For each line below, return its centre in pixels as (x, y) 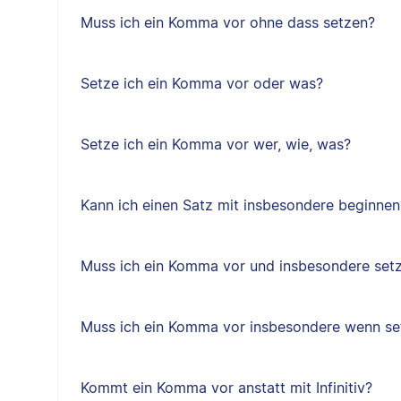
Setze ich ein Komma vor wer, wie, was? (215, 144)
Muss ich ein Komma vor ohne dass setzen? (227, 22)
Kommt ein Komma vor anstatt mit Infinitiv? (226, 388)
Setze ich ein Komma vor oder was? (201, 83)
